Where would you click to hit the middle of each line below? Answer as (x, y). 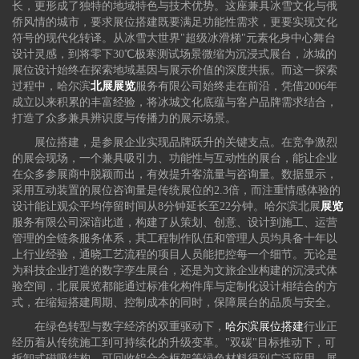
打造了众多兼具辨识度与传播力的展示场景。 (125, 119)
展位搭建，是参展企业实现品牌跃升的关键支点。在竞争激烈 (186, 143)
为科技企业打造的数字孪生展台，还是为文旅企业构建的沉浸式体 (175, 271)
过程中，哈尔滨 (52, 87)
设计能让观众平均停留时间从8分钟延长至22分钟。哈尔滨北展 (167, 207)
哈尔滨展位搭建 (265, 327)
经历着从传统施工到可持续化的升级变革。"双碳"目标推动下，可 (174, 343)
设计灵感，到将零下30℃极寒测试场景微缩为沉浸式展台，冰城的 (175, 54)
